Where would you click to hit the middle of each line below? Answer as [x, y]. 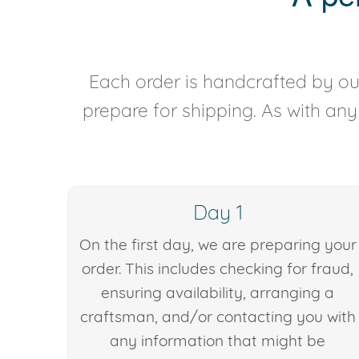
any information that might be [218, 341]
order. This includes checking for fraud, [218, 269]
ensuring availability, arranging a [218, 293]
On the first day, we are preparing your [218, 245]
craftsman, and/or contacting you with [218, 317]
